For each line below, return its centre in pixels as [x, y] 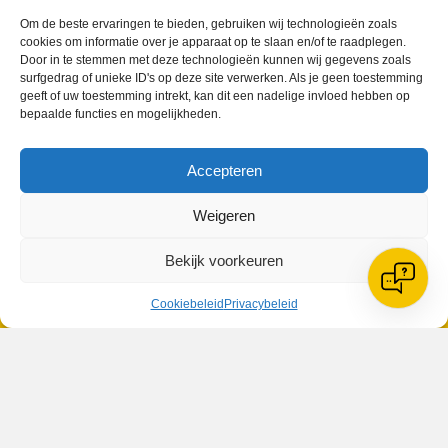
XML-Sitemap [67, 338]
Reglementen [66, 278]
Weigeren [224, 215]
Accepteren [224, 170]
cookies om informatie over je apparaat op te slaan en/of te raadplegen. [213, 42]
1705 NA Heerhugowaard [104, 218]
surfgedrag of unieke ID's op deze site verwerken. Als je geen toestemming [221, 78]
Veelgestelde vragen [88, 368]
